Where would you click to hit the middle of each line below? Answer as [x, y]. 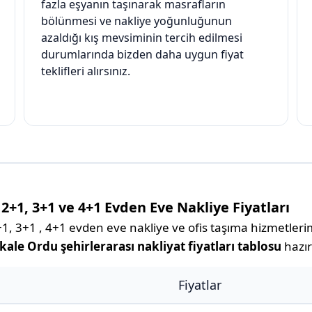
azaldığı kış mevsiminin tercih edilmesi [142, 38]
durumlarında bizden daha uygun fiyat [142, 55]
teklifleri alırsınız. [86, 71]
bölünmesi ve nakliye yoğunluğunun [136, 21]
